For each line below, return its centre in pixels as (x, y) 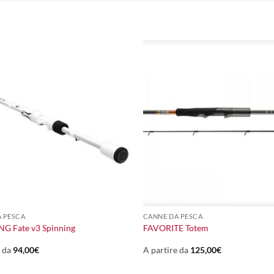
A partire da (166, 250)
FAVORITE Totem (176, 228)
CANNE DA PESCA (173, 216)
